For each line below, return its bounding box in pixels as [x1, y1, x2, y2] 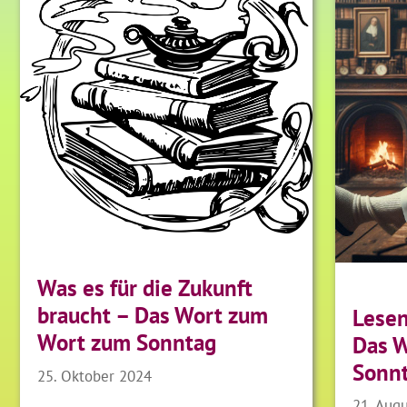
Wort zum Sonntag [37, 328, 217, 358]
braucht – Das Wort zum [37, 301, 269, 331]
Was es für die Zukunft [37, 273, 253, 303]
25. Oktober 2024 [37, 364, 153, 386]
